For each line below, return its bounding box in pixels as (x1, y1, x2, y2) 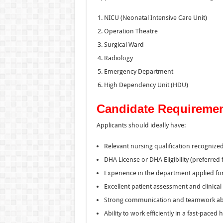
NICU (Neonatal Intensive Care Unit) (104, 13, 207, 21)
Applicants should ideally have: (96, 121, 186, 129)
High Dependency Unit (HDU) (104, 81, 188, 89)
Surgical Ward (104, 40, 144, 48)
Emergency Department (104, 67, 173, 75)
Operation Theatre (104, 27, 158, 35)
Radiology (104, 54, 133, 62)
